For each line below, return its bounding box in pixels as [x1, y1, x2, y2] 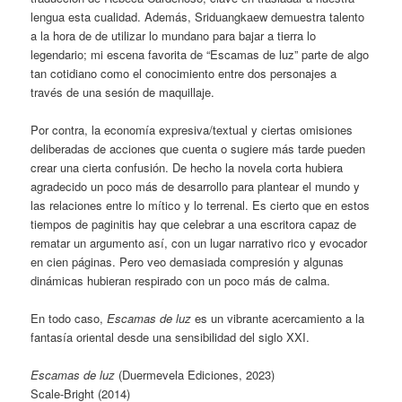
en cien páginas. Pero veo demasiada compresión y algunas [31, 252, 345, 270]
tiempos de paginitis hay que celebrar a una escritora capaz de [31, 214, 357, 232]
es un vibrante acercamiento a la [191, 309, 365, 327]
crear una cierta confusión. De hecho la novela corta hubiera [31, 158, 344, 176]
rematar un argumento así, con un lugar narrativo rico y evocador [31, 233, 368, 251]
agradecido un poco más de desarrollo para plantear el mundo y [31, 177, 361, 195]
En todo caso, [31, 309, 108, 327]
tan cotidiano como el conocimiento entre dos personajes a [31, 64, 337, 82]
